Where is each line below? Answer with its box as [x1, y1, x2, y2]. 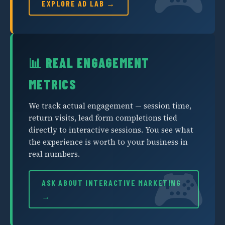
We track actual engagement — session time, [29, 100, 191, 111]
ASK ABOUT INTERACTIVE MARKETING [42, 178, 181, 187]
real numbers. [29, 149, 80, 159]
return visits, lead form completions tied [29, 113, 177, 123]
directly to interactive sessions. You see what [29, 125, 193, 135]
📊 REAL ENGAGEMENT [29, 55, 150, 70]
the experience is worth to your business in [29, 137, 188, 147]
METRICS [29, 76, 76, 92]
